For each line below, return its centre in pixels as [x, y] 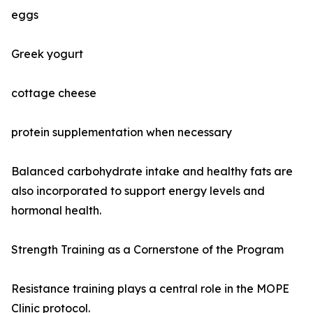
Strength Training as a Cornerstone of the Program [147, 250]
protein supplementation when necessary [122, 132]
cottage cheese [54, 93]
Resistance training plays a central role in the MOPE [150, 289]
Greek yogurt [47, 54]
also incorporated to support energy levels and [138, 191]
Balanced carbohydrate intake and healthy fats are [152, 172]
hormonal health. [56, 211]
